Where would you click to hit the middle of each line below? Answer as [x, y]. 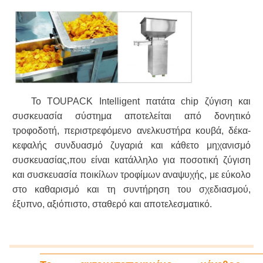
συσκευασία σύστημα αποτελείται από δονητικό [131, 116]
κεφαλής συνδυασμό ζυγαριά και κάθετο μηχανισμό [131, 145]
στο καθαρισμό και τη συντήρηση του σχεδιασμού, [131, 189]
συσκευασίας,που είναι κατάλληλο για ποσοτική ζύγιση [131, 160]
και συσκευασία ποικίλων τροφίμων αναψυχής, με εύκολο [131, 174]
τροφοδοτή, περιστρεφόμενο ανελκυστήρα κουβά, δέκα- [131, 130]
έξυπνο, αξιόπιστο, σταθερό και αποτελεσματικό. [112, 204]
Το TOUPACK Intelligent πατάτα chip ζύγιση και [141, 101]
